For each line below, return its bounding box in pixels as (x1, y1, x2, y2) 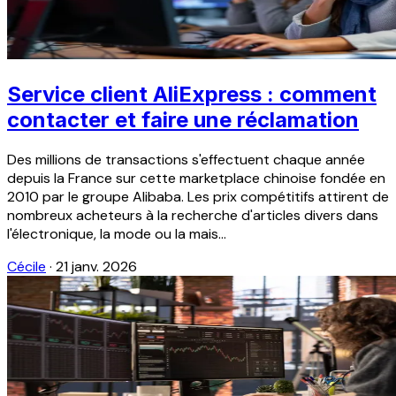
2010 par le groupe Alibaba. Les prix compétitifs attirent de (7, 187, 389, 206)
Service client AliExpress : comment (7, 81, 377, 108)
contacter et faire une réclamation (7, 107, 359, 133)
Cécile (7, 256, 46, 276)
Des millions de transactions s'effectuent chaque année (7, 149, 365, 169)
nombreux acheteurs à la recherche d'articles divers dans (7, 205, 378, 225)
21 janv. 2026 (56, 256, 137, 276)
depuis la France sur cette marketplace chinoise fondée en (7, 168, 385, 187)
